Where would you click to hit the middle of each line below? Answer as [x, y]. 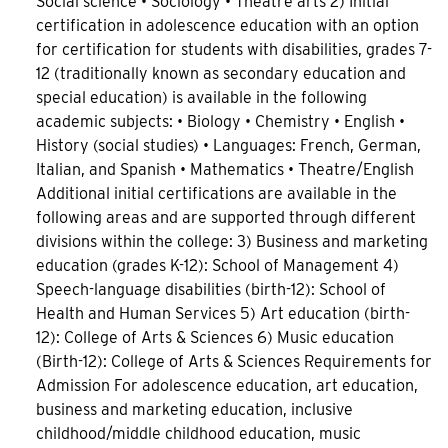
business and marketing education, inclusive [194, 409]
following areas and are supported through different [226, 217]
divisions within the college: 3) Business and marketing [232, 241]
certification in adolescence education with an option [227, 25]
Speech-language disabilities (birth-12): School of [211, 289]
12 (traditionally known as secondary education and [221, 73]
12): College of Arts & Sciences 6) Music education [215, 337]
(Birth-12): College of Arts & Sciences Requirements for [234, 361]
